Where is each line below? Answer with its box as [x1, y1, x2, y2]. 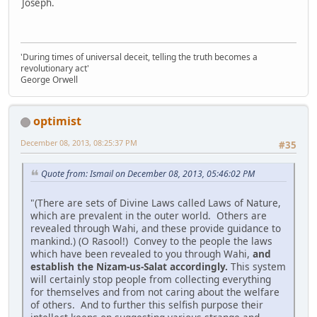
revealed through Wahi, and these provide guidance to [30, 221, 281, 235]
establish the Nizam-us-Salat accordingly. [30, 259, 228, 273]
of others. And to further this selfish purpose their [30, 297, 263, 311]
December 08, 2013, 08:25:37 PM [21, 137, 137, 148]
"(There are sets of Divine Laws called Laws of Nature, [30, 195, 281, 209]
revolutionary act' [21, 62, 91, 74]
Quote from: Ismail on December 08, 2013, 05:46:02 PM [41, 168, 255, 180]
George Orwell [21, 73, 78, 86]
